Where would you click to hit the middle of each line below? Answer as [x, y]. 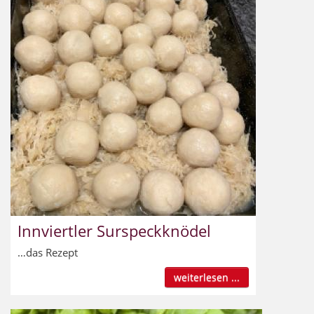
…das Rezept [48, 252]
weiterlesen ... [207, 277]
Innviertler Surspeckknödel [114, 230]
